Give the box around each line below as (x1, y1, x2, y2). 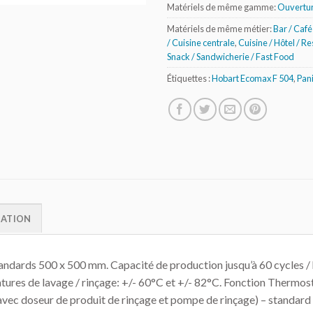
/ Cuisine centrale (167, 36, 235, 48)
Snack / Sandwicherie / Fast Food (167, 50, 294, 62)
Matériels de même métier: (167, 22, 273, 34)
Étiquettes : (167, 72, 212, 84)
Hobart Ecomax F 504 (212, 72, 293, 84)
